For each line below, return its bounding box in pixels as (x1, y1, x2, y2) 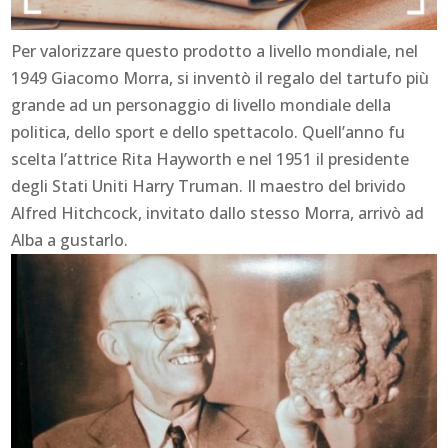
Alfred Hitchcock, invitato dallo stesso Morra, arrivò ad (11, 202, 425, 225)
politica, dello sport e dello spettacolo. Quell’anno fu (11, 121, 406, 144)
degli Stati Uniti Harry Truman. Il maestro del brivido (11, 175, 407, 198)
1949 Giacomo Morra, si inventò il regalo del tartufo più (11, 67, 430, 90)
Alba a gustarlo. (11, 229, 129, 252)
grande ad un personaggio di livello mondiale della (11, 94, 392, 117)
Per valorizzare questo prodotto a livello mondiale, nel (11, 40, 419, 63)
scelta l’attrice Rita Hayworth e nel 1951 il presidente (11, 148, 410, 171)
